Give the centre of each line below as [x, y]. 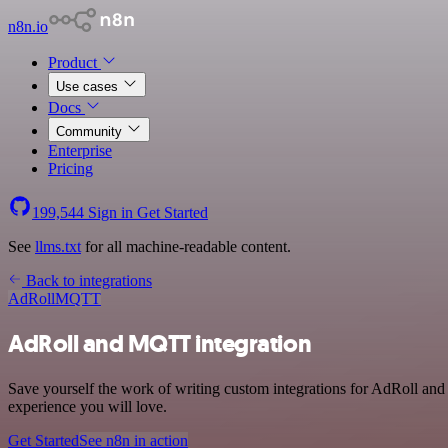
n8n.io [28, 26]
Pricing [70, 168]
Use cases [89, 86]
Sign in [110, 212]
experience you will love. [87, 406]
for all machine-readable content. [186, 246]
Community [91, 131]
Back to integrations [87, 280]
